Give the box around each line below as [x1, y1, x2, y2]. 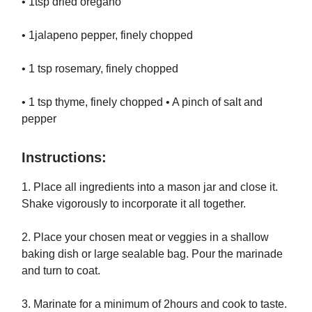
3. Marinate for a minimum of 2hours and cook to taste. [22, 297, 287, 310]
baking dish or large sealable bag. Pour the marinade [22, 247, 283, 260]
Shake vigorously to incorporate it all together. [22, 197, 246, 210]
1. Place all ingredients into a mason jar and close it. [22, 180, 278, 193]
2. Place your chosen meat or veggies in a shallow [22, 231, 269, 243]
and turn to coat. [22, 264, 100, 276]
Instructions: [22, 149, 107, 165]
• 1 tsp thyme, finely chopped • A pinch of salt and [22, 95, 263, 108]
